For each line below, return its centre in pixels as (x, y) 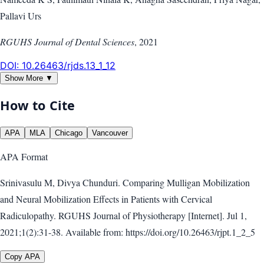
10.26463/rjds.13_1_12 (69, 66)
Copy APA (22, 257)
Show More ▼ (29, 78)
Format (33, 157)
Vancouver (110, 133)
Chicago (69, 133)
